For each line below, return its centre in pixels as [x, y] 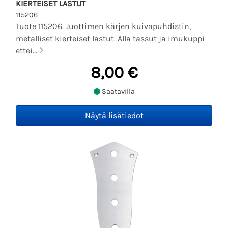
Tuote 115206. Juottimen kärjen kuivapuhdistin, [103, 26]
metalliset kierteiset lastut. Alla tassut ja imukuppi [110, 38]
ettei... [27, 50]
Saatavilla [117, 92]
